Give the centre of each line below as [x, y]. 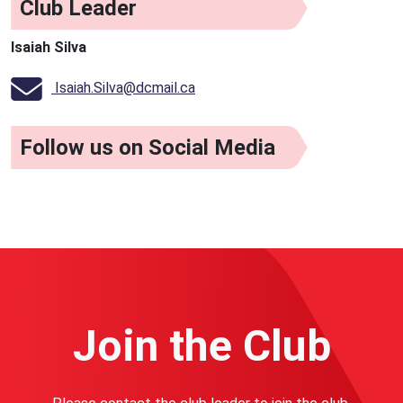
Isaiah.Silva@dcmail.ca [123, 87]
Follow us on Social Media [148, 148]
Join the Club [201, 346]
